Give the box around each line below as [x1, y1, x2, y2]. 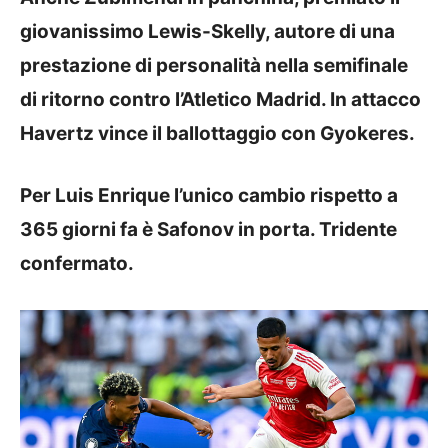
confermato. [20, 252, 134, 275]
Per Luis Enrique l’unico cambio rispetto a [20, 184, 398, 207]
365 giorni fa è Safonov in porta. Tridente [20, 218, 397, 241]
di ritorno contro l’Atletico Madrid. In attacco [20, 87, 421, 111]
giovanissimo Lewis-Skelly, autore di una [20, 19, 395, 43]
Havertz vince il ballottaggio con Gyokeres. [20, 121, 415, 145]
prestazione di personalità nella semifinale [20, 53, 408, 77]
